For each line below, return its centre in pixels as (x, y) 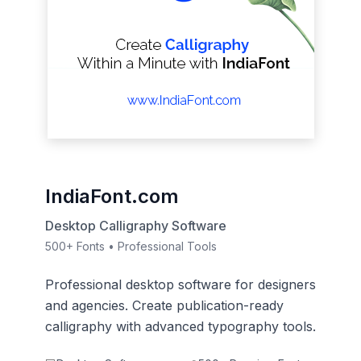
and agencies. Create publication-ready (164, 305)
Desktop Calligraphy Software (136, 225)
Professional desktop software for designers (180, 284)
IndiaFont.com (112, 196)
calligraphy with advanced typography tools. (180, 326)
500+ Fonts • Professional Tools (131, 246)
